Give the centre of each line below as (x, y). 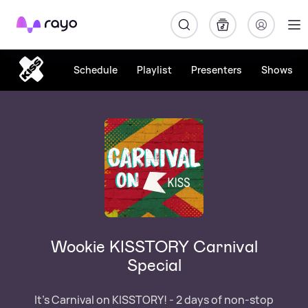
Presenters (216, 70)
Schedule (95, 70)
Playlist (154, 70)
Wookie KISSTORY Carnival (154, 247)
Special (154, 265)
